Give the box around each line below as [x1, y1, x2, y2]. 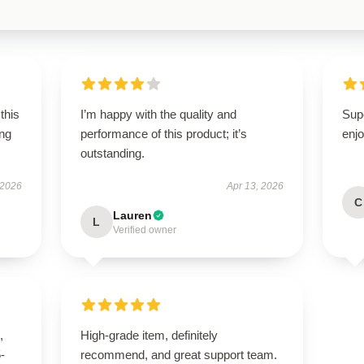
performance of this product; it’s [80, 127, 247, 141]
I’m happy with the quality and [80, 107, 236, 121]
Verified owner [112, 224, 176, 236]
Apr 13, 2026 [227, 180, 284, 192]
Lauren [112, 209, 152, 222]
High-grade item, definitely [80, 328, 218, 342]
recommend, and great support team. [80, 348, 277, 362]
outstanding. [80, 146, 145, 160]
